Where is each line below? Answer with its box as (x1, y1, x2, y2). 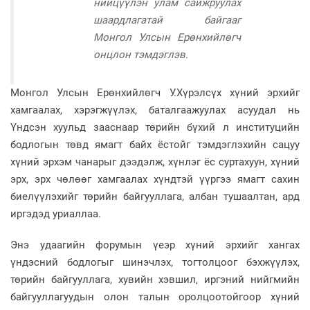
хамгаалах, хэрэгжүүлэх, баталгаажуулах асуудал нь (10, 103, 300, 116)
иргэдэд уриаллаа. (10, 207, 101, 220)
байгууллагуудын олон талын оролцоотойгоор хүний (10, 290, 300, 303)
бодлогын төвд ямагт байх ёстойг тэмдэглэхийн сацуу (10, 138, 300, 151)
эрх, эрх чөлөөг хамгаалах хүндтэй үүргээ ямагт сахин (10, 172, 300, 185)
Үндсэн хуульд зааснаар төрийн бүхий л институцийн (10, 120, 300, 134)
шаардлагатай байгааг (93, 13, 241, 26)
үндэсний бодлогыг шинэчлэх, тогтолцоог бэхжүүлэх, (10, 255, 300, 268)
